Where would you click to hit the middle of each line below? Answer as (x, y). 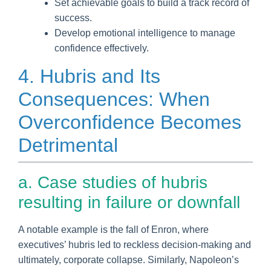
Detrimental (68, 145)
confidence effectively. (102, 48)
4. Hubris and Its (89, 76)
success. (73, 18)
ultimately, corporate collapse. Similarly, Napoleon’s (129, 260)
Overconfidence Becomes (130, 122)
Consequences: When (114, 99)
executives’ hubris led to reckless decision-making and (135, 244)
